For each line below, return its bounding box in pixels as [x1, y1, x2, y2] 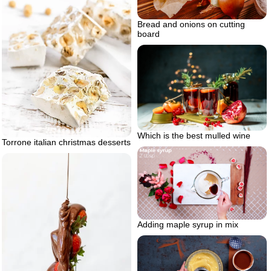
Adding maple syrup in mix [137, 219, 238, 229]
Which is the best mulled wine [137, 131, 250, 141]
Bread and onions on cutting [137, 19, 245, 29]
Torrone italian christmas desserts [2, 137, 131, 148]
